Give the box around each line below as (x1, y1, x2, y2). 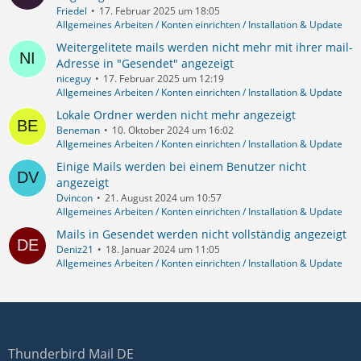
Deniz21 (56, 243, 93, 257)
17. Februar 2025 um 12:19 (103, 72, 224, 86)
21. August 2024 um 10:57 (105, 191, 222, 205)
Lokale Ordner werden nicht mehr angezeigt (56, 107, 296, 123)
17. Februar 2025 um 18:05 (99, 4, 220, 19)
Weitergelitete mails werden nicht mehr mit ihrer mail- (56, 39, 353, 56)
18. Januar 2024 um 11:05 (106, 243, 220, 257)
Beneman (56, 123, 100, 138)
